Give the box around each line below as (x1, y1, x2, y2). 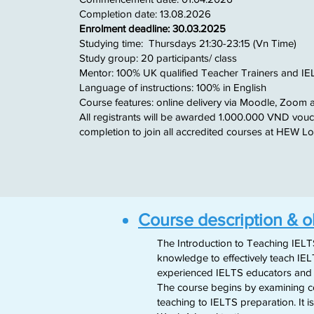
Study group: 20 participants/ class (79, 52, 240, 64)
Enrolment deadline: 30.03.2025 (79, 22, 226, 34)
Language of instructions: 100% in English (79, 81, 267, 93)
